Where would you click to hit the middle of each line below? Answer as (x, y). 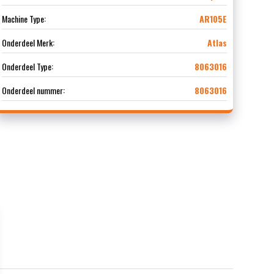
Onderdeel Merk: (28, 43)
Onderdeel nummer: (33, 91)
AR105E (213, 19)
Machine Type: (24, 19)
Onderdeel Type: (27, 67)
